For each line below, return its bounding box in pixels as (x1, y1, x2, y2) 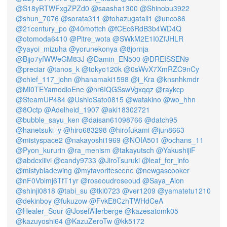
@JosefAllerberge (65, 206, 123, 216)
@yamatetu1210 (158, 185, 211, 196)
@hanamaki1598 (74, 74, 129, 84)
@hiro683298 (63, 125, 107, 135)
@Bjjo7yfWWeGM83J (16, 54, 85, 64)
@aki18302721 (101, 104, 150, 115)
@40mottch (69, 23, 106, 33)
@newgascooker (136, 165, 190, 175)
